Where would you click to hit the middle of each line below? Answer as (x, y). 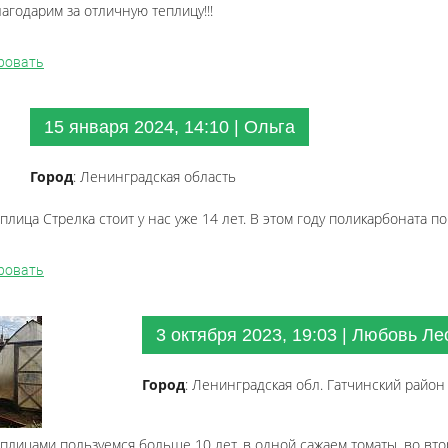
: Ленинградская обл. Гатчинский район (315, 384)
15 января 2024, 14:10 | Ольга (169, 127)
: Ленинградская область (154, 176)
